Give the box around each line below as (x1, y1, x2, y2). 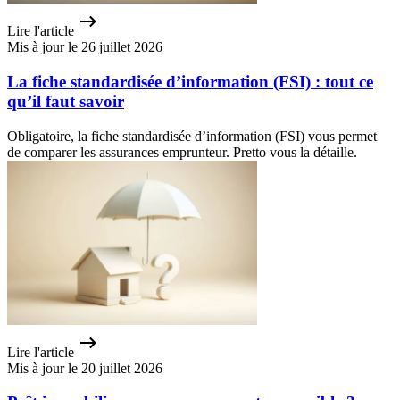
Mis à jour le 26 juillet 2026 (7, 39, 162, 55)
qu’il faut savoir (7, 91, 124, 111)
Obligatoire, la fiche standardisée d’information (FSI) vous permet (7, 128, 377, 144)
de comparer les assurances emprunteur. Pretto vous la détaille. (7, 144, 357, 160)
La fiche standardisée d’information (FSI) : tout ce (7, 71, 373, 91)
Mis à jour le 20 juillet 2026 (7, 360, 162, 376)
